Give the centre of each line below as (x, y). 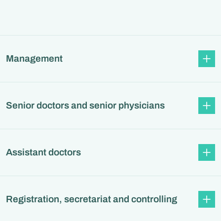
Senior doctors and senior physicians (85, 106)
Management (34, 59)
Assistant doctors (43, 152)
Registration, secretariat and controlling (92, 199)
